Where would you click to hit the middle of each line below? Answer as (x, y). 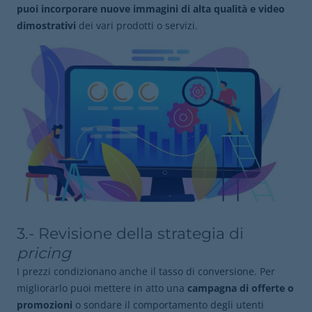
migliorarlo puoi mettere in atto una (102, 288)
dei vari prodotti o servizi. (138, 25)
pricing (44, 253)
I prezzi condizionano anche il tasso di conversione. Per (146, 271)
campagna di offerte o (241, 288)
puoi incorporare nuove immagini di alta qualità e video (151, 9)
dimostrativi (48, 25)
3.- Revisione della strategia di (130, 234)
